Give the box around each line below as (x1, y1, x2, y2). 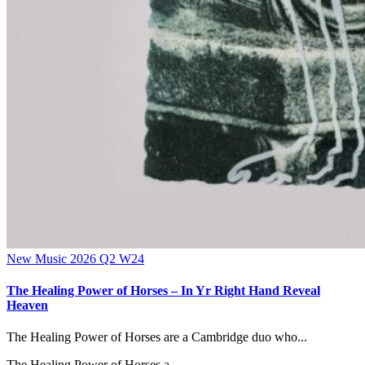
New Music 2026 (7, 251, 99, 266)
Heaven (7, 297, 48, 312)
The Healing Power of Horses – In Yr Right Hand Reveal (7, 283, 320, 297)
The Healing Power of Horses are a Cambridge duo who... (7, 330, 307, 345)
